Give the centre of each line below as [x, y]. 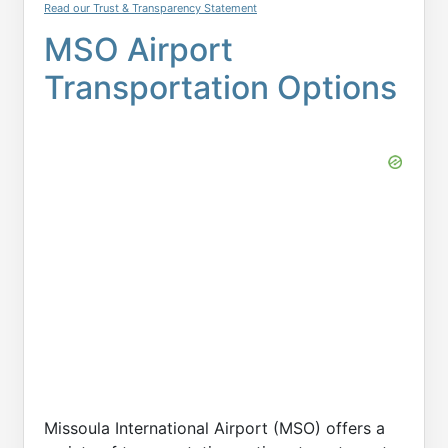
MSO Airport [138, 49]
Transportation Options [220, 87]
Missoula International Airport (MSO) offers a [214, 428]
